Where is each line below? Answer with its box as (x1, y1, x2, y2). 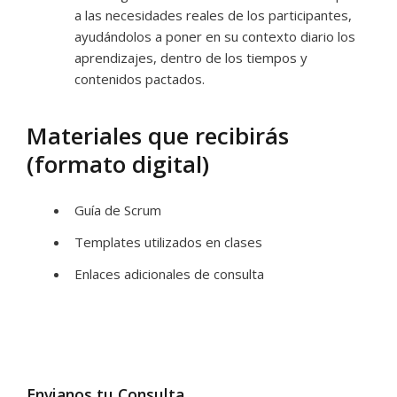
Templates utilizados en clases (74, 233, 262, 251)
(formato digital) (27, 148, 209, 180)
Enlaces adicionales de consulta (74, 265, 264, 283)
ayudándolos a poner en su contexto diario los (74, 27, 355, 45)
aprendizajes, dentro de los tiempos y (74, 49, 307, 66)
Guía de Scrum (74, 201, 161, 219)
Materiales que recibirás (27, 120, 289, 152)
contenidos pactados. (74, 70, 205, 88)
